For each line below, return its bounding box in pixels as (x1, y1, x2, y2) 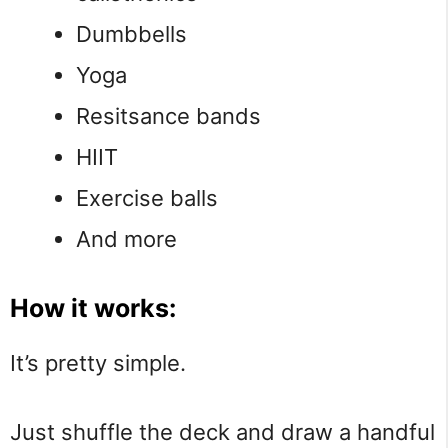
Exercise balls (76, 184, 218, 211)
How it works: (10, 292, 176, 323)
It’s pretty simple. (10, 349, 186, 376)
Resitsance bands (76, 102, 261, 129)
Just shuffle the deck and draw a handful (10, 419, 435, 446)
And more (76, 225, 177, 252)
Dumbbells (76, 20, 187, 47)
